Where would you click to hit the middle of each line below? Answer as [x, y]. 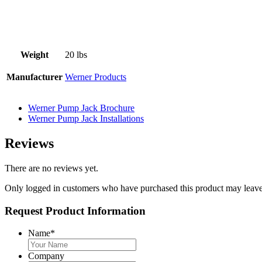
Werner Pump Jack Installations [86, 119]
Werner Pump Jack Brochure [81, 108]
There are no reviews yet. [51, 168]
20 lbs [76, 55]
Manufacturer [35, 77]
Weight [35, 55]
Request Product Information [75, 211]
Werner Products [96, 77]
